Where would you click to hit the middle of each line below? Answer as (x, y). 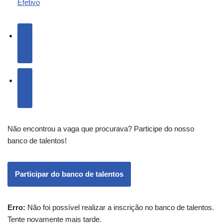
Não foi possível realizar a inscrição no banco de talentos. (120, 207)
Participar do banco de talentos (69, 174)
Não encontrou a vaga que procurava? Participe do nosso (101, 128)
